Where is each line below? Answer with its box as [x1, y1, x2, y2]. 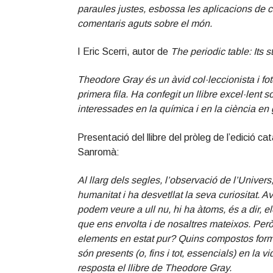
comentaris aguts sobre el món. [77, 18, 213, 29]
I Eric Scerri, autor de [77, 46, 171, 57]
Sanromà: [77, 146, 120, 157]
